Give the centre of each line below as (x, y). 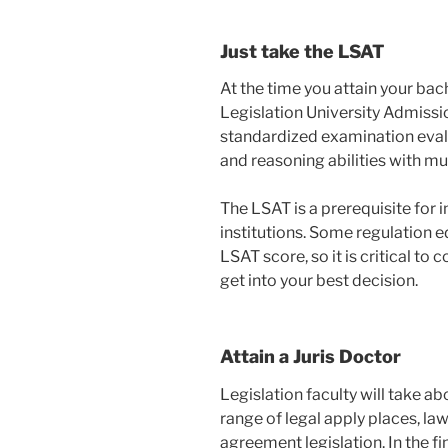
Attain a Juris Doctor (312, 357)
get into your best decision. (319, 281)
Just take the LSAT (302, 51)
